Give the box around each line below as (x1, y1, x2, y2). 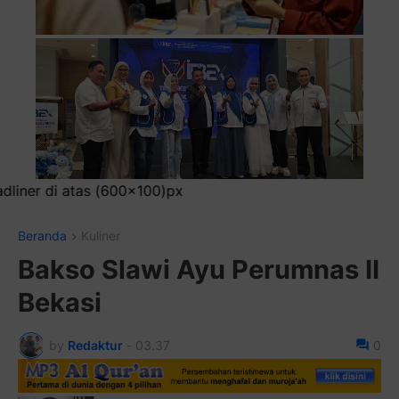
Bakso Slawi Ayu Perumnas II (18, 253, 379, 285)
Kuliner (81, 227, 120, 243)
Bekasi (18, 286, 102, 318)
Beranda (18, 227, 67, 243)
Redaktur (68, 338, 123, 354)
